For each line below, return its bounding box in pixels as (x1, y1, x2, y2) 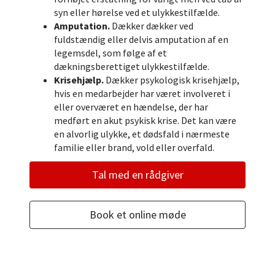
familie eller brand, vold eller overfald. (54, 141, 215, 154)
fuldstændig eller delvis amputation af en (54, 33, 229, 46)
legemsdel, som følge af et (54, 47, 168, 60)
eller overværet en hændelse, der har (54, 101, 209, 114)
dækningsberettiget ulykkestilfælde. (54, 60, 210, 73)
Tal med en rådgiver (91, 168, 184, 182)
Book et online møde (89, 207, 186, 222)
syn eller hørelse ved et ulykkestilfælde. (54, 6, 220, 19)
